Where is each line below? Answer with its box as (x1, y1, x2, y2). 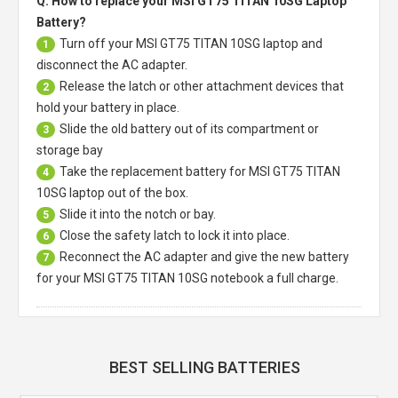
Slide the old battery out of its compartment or (60, 121, 319, 136)
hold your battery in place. (36, 99, 179, 115)
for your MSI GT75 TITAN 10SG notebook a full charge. (36, 270, 338, 285)
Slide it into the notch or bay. (60, 206, 216, 221)
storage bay (36, 142, 103, 157)
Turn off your (60, 36, 136, 51)
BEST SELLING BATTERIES (108, 357, 300, 377)
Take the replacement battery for (60, 163, 249, 179)
